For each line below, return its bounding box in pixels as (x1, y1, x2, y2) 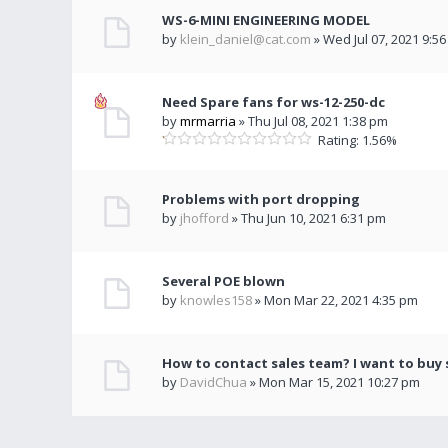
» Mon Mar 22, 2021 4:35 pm (252, 291, 418, 309)
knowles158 (180, 291, 252, 309)
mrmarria (180, 112, 236, 130)
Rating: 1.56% (312, 131, 397, 149)
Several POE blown (162, 272, 285, 290)
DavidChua (180, 373, 247, 391)
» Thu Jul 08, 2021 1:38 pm (236, 112, 388, 130)
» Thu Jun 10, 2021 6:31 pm (229, 209, 386, 227)
